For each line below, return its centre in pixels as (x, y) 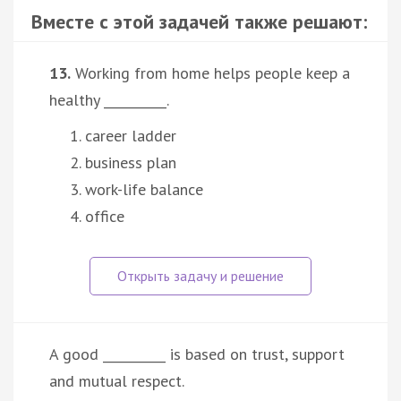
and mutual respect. (117, 380)
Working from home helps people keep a (210, 73)
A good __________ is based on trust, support (197, 354)
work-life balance (144, 189)
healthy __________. (109, 99)
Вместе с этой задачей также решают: (199, 21)
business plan (131, 162)
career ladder (131, 135)
